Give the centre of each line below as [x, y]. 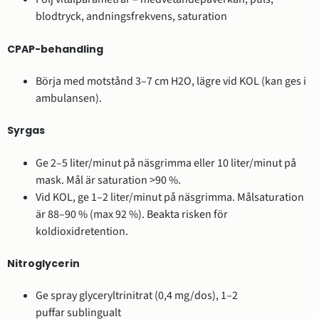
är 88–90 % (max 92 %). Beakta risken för [132, 214]
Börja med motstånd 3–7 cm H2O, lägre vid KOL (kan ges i [171, 81]
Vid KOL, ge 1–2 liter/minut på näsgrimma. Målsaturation [170, 197]
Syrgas [26, 131]
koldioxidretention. [82, 231]
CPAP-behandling [55, 49]
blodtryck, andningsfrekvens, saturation [131, 17]
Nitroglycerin [43, 264]
